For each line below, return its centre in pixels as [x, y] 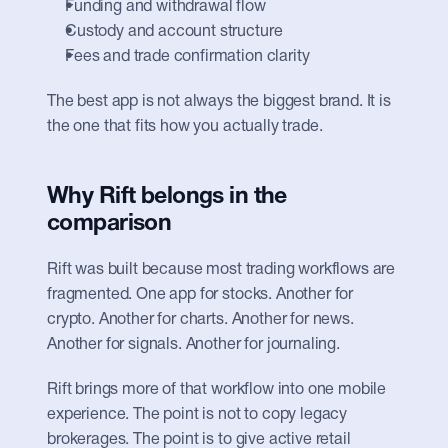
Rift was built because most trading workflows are [221, 270]
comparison [109, 224]
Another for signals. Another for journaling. [193, 345]
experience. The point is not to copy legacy [197, 415]
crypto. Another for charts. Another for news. [200, 320]
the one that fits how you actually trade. [185, 127]
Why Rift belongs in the [167, 197]
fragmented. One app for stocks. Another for [200, 295]
